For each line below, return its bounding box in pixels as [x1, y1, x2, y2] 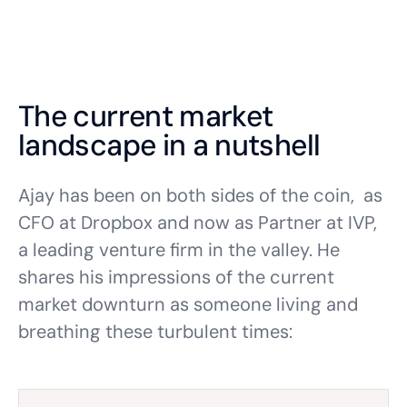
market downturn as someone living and [18, 293, 358, 316]
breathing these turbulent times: [18, 320, 293, 343]
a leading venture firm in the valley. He [18, 238, 340, 262]
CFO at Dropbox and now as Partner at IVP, [18, 211, 377, 234]
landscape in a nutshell [18, 126, 321, 164]
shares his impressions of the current [18, 265, 334, 289]
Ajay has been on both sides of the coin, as [18, 184, 382, 207]
